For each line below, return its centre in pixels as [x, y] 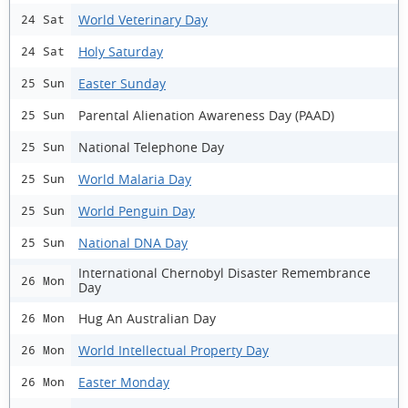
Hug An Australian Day [147, 318]
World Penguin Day [137, 210]
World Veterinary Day [143, 19]
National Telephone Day [151, 147]
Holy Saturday [121, 51]
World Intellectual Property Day [173, 350]
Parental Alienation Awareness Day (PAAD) [206, 115]
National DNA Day [133, 242]
